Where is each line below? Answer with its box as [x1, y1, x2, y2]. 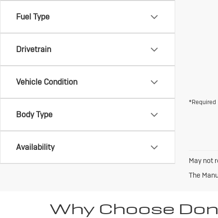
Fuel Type [16, 12, 50, 22]
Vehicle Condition [16, 77, 77, 87]
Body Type [16, 109, 53, 120]
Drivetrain [16, 44, 51, 54]
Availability [16, 142, 54, 152]
